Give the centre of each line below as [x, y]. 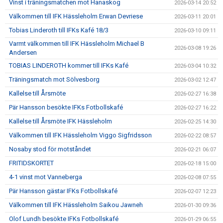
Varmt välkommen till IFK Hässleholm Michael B [77, 44]
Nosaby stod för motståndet [50, 149]
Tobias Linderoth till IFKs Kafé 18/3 [59, 30]
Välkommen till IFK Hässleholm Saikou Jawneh [76, 205]
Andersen [23, 53]
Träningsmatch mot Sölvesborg [54, 79]
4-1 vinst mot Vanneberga [46, 177]
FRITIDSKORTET [31, 163]
